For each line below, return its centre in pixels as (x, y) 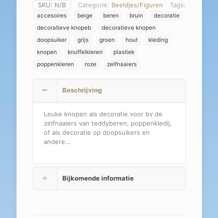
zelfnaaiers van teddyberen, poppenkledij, (108, 123)
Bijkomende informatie (98, 178)
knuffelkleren (85, 52)
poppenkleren (55, 64)
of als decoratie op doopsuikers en (97, 132)
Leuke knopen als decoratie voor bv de (103, 114)
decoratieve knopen (128, 27)
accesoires (52, 15)
